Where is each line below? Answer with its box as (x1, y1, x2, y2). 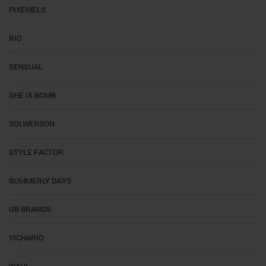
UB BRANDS (9, 203, 51, 214)
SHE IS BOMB (9, 89, 56, 100)
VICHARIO (9, 232, 44, 243)
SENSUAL (9, 61, 43, 72)
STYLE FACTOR (9, 146, 64, 157)
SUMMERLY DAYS (9, 175, 71, 186)
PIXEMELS (9, 4, 46, 15)
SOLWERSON (9, 118, 55, 129)
